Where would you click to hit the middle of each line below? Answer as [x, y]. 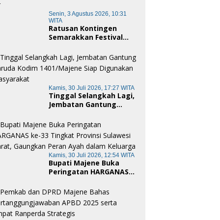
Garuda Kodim [74, 113]
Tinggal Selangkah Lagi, [92, 96]
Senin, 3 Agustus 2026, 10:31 [88, 14]
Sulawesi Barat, [76, 190]
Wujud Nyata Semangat [91, 55]
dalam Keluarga [77, 207]
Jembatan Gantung [83, 105]
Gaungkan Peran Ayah [88, 198]
